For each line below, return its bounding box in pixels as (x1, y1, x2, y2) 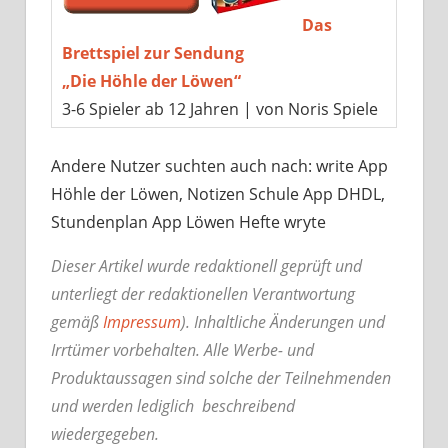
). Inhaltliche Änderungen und (181, 310, 385, 333)
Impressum (103, 310, 181, 333)
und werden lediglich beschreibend (51, 394, 295, 417)
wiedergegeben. (51, 422, 159, 445)
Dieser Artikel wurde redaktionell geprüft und (51, 254, 362, 277)
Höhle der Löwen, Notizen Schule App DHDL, (51, 182, 385, 205)
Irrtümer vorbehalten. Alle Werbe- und (51, 338, 314, 361)
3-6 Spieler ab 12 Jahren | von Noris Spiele (61, 97, 378, 120)
